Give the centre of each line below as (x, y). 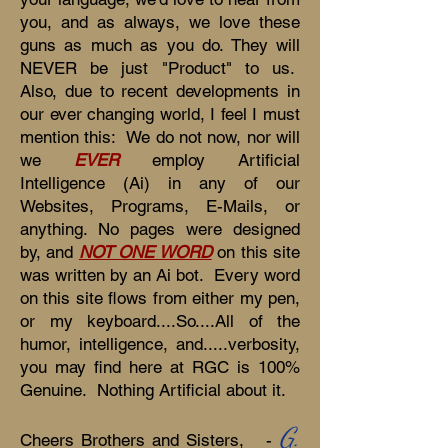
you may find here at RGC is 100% (160, 366)
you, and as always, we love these (160, 21)
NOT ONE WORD (145, 251)
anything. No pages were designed (160, 228)
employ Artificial (209, 159)
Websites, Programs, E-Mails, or (160, 205)
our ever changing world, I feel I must (160, 113)
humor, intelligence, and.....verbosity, (160, 343)
